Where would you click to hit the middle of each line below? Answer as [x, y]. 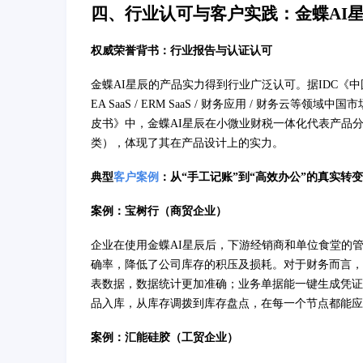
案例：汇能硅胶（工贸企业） [164, 338]
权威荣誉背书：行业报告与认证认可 [181, 51]
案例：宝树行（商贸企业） [159, 211]
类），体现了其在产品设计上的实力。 [187, 143]
